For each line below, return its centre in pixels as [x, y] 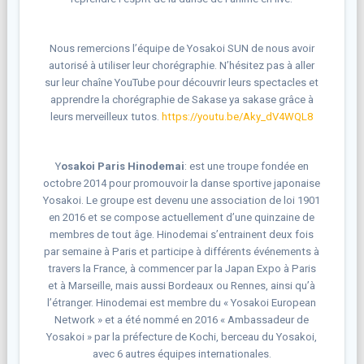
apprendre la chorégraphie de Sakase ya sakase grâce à [182, 99]
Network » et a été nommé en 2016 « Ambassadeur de [182, 319]
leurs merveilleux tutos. [106, 116]
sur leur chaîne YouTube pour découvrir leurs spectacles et [182, 82]
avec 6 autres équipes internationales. [182, 353]
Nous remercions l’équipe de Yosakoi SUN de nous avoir [182, 48]
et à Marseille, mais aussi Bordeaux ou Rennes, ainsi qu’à [182, 285]
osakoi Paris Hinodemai [122, 166]
